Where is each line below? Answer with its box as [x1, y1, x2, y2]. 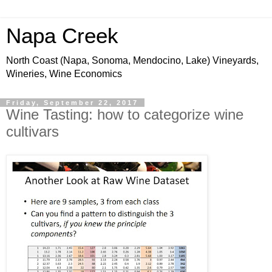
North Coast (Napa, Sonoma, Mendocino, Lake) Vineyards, [6, 55, 259, 66]
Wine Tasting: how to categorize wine [6, 106, 243, 123]
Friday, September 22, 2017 [6, 99, 138, 106]
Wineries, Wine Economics [6, 69, 122, 79]
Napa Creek [6, 24, 118, 47]
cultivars [6, 123, 59, 140]
